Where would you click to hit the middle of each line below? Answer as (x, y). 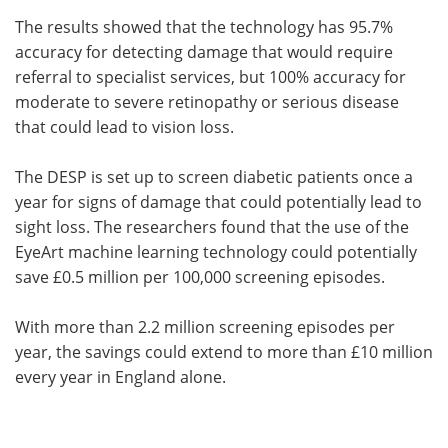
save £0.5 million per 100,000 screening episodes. (200, 276)
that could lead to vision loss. (124, 126)
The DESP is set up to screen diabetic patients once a (214, 176)
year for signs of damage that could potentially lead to (218, 201)
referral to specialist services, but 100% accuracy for (210, 76)
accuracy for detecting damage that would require (204, 51)
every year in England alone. (120, 376)
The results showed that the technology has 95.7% (204, 26)
